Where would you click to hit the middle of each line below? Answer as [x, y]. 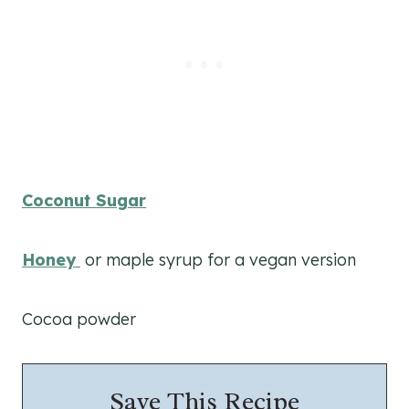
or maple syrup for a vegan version [218, 259]
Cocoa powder [79, 319]
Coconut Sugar [84, 200]
